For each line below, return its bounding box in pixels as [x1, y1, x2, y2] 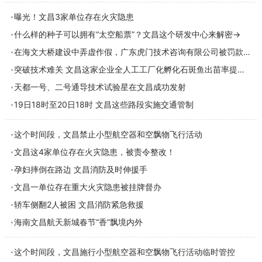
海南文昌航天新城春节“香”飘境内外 [13, 217, 143, 227]
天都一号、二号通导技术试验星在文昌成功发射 [13, 82, 186, 92]
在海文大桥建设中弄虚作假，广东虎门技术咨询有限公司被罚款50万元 [243, 47, 250, 57]
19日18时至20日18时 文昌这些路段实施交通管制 [13, 99, 194, 109]
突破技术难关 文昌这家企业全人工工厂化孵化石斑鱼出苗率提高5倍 [237, 64, 244, 74]
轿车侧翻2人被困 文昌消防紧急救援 [13, 199, 144, 209]
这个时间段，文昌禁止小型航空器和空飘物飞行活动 [13, 129, 202, 139]
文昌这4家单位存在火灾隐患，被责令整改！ [13, 147, 175, 157]
